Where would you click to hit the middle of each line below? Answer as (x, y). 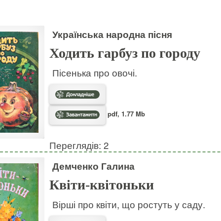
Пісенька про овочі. (94, 72)
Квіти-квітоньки (101, 184)
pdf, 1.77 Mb (125, 113)
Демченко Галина (93, 166)
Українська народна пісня (112, 34)
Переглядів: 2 (79, 145)
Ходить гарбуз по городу (125, 53)
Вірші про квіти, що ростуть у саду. (129, 204)
